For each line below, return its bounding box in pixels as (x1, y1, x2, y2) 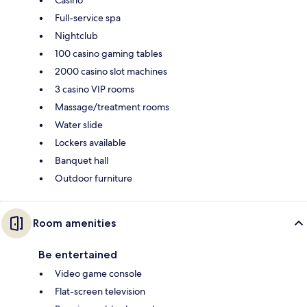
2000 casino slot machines (55, 64, 167, 77)
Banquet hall (55, 153, 108, 167)
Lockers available (55, 136, 126, 149)
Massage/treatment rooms (55, 100, 169, 113)
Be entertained (38, 247, 117, 261)
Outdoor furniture (55, 171, 132, 184)
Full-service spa (55, 11, 121, 24)
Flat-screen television (55, 284, 145, 297)
